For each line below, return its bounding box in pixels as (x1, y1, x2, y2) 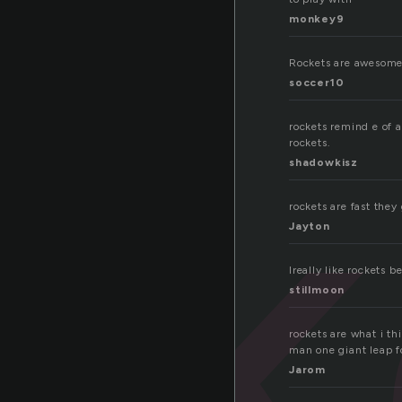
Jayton (289, 220, 330, 233)
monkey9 (289, 13, 345, 26)
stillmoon (289, 284, 345, 297)
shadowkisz (289, 156, 358, 170)
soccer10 (289, 76, 345, 90)
